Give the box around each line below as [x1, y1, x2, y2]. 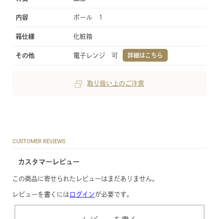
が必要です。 [95, 191, 133, 198]
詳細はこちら [128, 52, 163, 59]
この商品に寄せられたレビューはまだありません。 [12, 175, 158, 182]
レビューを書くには [12, 191, 69, 198]
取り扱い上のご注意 [87, 80, 144, 87]
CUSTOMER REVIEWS [12, 138, 65, 145]
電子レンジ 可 [73, 52, 120, 59]
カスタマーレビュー [18, 158, 80, 166]
